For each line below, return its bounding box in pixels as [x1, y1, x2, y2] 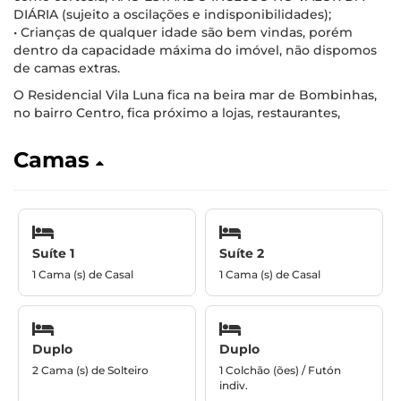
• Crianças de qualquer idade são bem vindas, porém [13, 24, 353, 40]
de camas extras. [13, 60, 120, 76]
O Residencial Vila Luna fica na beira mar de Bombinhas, [13, 87, 377, 103]
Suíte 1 [32, 244, 74, 261]
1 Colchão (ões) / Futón [219, 363, 341, 377]
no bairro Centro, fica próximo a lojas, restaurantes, [13, 105, 340, 121]
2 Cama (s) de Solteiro [32, 363, 149, 377]
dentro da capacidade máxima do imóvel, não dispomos [13, 42, 377, 58]
